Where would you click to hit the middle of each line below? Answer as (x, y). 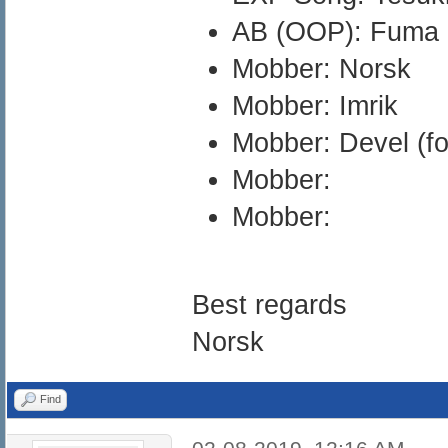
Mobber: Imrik (314, 105)
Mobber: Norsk (321, 68)
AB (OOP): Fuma (335, 31)
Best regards (269, 304)
